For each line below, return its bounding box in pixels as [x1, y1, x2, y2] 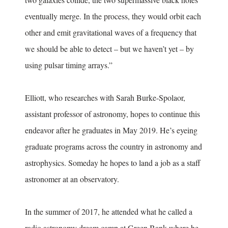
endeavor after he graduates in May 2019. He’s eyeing [25, 125, 197, 136]
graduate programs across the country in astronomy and [25, 141, 202, 152]
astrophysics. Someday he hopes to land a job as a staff [25, 157, 201, 168]
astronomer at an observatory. [25, 174, 122, 185]
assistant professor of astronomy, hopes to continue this [25, 108, 200, 120]
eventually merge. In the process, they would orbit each [25, 11, 201, 22]
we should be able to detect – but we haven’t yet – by [25, 43, 194, 54]
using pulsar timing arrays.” [25, 60, 115, 71]
